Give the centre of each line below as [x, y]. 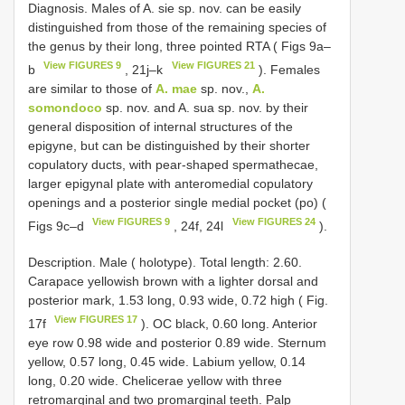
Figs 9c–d [58, 226]
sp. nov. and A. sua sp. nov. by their [205, 107]
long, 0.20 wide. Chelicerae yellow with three [155, 380]
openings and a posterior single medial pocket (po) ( [177, 202]
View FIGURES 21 [213, 65]
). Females [287, 69]
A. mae [176, 88]
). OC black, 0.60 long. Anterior [228, 323]
